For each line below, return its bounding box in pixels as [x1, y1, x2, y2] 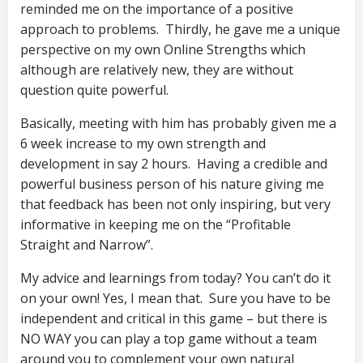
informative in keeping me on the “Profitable [20, 216, 291, 233]
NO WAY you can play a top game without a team [20, 330, 317, 348]
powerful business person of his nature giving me [20, 175, 324, 193]
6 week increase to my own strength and [20, 135, 266, 152]
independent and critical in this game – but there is [20, 310, 327, 327]
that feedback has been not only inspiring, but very [20, 195, 331, 213]
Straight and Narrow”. [20, 236, 153, 254]
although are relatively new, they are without [20, 61, 293, 79]
